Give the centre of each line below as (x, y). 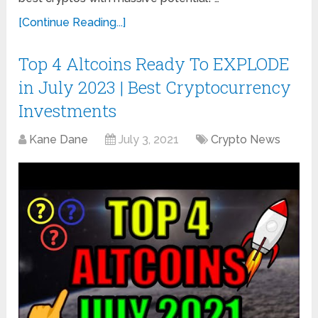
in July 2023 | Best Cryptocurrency (155, 87)
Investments (68, 110)
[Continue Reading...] (72, 22)
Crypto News (246, 139)
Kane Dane (59, 139)
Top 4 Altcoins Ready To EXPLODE (154, 64)
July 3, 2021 (149, 139)
